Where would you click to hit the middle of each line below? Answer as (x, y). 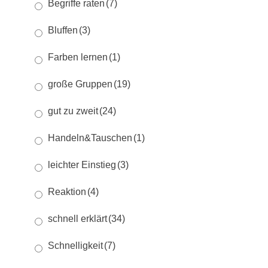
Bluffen (63, 31)
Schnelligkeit (75, 246)
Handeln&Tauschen (90, 138)
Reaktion (67, 192)
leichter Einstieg (82, 165)
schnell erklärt (77, 219)
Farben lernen (78, 57)
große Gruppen (80, 84)
